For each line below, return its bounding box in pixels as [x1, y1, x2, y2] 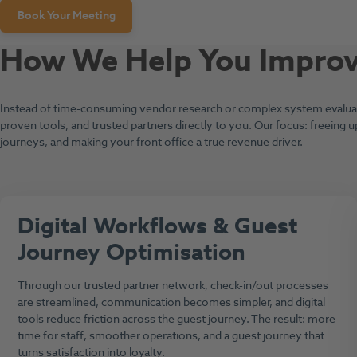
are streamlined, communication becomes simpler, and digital [17, 293, 325, 311]
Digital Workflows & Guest [17, 210, 297, 243]
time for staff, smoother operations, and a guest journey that [17, 327, 324, 344]
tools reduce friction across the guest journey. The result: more [17, 310, 335, 328]
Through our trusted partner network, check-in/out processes [17, 277, 328, 294]
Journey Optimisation [17, 236, 245, 269]
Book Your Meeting [17, 7, 116, 25]
